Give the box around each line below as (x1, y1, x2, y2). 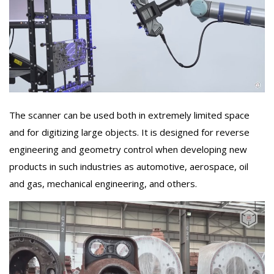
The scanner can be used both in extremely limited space (9, 108, 250, 121)
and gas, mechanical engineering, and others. (9, 177, 197, 190)
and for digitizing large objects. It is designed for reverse (9, 125, 250, 138)
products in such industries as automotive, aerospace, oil (9, 160, 248, 172)
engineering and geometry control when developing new (9, 143, 247, 155)
